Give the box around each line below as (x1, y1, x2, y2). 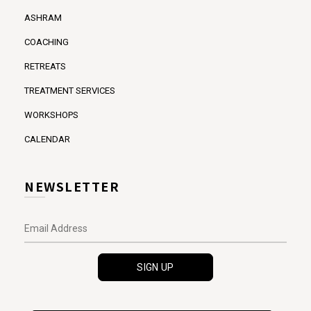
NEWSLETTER (24, 177, 119, 196)
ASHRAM (24, 12, 62, 24)
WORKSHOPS (24, 110, 78, 121)
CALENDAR (24, 134, 70, 145)
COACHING (24, 37, 69, 48)
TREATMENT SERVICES (24, 85, 115, 96)
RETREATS (24, 61, 66, 72)
